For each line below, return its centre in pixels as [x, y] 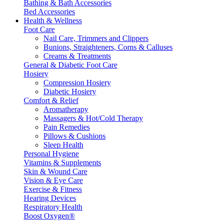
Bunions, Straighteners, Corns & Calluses [108, 47]
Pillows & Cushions [74, 136]
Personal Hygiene [51, 154]
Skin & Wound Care [55, 171]
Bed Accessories [49, 12]
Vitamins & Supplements [62, 163]
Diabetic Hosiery [70, 92]
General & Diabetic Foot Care [71, 65]
